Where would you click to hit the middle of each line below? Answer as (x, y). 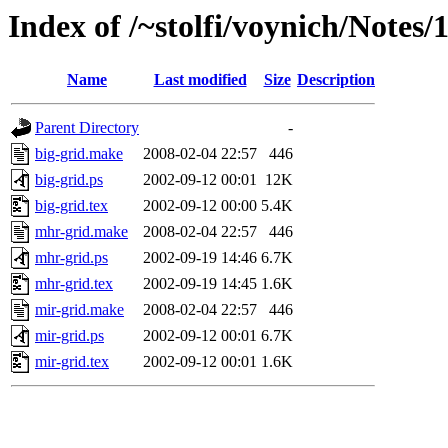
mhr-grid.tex (74, 284)
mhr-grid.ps (71, 258)
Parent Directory (87, 128)
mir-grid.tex (72, 362)
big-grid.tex (71, 206)
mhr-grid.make (81, 232)
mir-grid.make (79, 310)
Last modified (200, 80)
